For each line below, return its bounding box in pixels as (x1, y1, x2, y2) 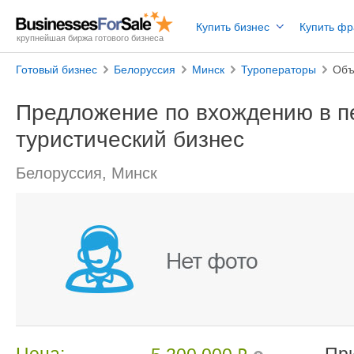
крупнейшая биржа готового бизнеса (17, 33, 164, 43)
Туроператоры (241, 63, 316, 76)
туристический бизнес (16, 127, 244, 152)
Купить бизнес (196, 21, 269, 33)
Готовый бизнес (16, 63, 97, 76)
